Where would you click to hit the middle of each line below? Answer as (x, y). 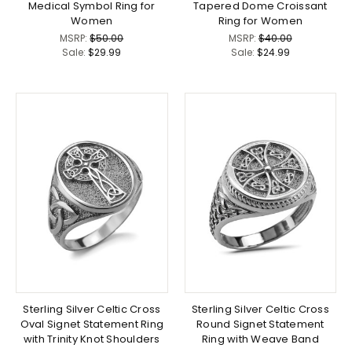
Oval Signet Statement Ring (92, 324)
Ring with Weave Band (260, 339)
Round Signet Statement (260, 324)
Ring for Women (260, 21)
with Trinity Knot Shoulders (92, 339)
